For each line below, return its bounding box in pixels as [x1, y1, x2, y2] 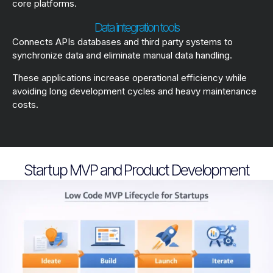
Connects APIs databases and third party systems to [12, 36, 233, 48]
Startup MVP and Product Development [24, 161, 249, 180]
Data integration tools [94, 20, 179, 35]
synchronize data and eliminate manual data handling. [12, 49, 232, 62]
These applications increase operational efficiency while [12, 72, 247, 84]
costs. [12, 99, 38, 111]
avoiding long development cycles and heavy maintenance [12, 85, 257, 97]
